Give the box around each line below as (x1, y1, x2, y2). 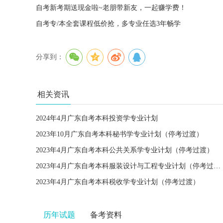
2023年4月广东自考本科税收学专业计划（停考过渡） (36, 178, 200, 186)
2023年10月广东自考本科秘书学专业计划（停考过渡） (36, 130, 203, 138)
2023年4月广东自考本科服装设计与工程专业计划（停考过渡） (214, 162, 221, 170)
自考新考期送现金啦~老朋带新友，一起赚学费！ (36, 4, 186, 11)
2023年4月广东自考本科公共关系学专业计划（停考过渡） (36, 146, 214, 154)
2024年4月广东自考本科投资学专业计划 (36, 114, 158, 122)
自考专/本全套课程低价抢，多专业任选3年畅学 (36, 20, 181, 27)
